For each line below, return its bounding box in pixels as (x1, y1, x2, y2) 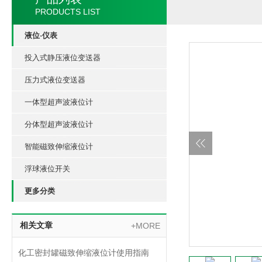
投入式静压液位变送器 (25, 53, 101, 62)
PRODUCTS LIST (35, 7, 101, 16)
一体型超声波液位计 (25, 98, 93, 106)
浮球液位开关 (25, 164, 70, 173)
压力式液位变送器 (25, 75, 85, 84)
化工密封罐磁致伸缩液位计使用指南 (18, 249, 149, 257)
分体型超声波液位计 (25, 120, 93, 129)
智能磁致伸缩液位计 (25, 142, 93, 151)
